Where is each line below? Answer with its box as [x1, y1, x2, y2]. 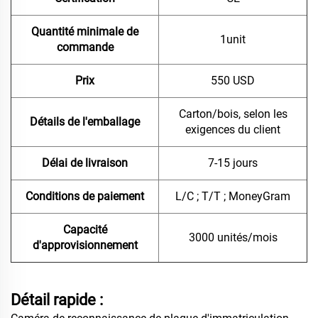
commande [56, 40, 114, 55]
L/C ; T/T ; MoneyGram [175, 190, 290, 204]
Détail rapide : [11, 291, 103, 309]
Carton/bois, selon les [178, 107, 287, 121]
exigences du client [185, 123, 280, 137]
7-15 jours [208, 156, 258, 170]
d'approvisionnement [32, 238, 138, 253]
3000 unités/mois [188, 231, 278, 245]
